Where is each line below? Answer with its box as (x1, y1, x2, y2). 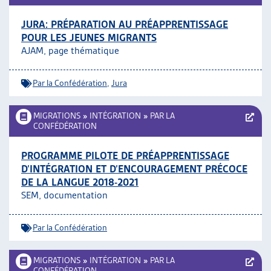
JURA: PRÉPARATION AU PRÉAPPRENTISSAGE (21, 18, 228, 30)
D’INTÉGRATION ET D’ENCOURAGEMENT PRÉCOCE (21, 163, 247, 175)
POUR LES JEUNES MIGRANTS (21, 31, 157, 44)
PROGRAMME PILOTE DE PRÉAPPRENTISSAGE (21, 149, 229, 162)
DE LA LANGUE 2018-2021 (21, 176, 139, 188)
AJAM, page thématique (21, 45, 119, 56)
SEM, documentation (21, 189, 108, 201)
